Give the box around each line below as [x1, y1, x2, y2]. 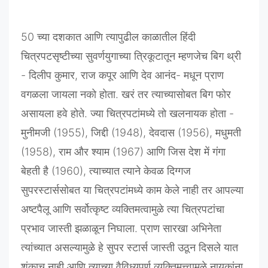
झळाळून [75, 222, 105, 235]
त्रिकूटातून [134, 50, 175, 63]
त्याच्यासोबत [151, 88, 197, 101]
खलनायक [169, 107, 207, 120]
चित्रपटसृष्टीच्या [21, 50, 83, 63]
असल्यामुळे [54, 241, 95, 254]
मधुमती [215, 126, 241, 139]
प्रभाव [21, 222, 45, 235]
